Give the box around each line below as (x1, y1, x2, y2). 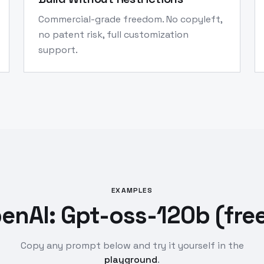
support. (38, 44, 78, 56)
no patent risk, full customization (38, 28, 189, 41)
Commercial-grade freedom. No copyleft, (38, 13, 222, 25)
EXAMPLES (111, 186, 153, 195)
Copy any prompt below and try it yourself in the (20, 239, 244, 252)
